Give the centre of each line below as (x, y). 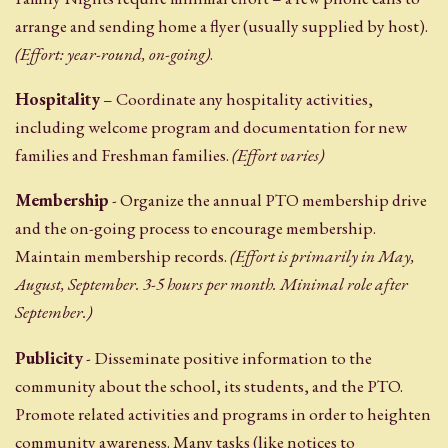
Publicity (49, 357)
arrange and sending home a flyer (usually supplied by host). (221, 25)
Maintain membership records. (122, 256)
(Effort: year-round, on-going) (112, 53)
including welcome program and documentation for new (211, 126)
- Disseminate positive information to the (227, 357)
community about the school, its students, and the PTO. (209, 385)
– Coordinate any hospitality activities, (236, 98)
